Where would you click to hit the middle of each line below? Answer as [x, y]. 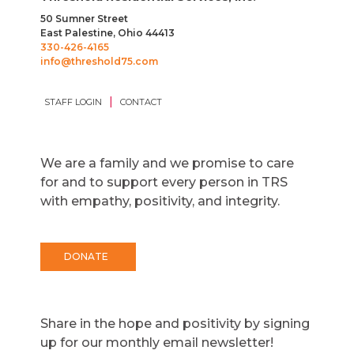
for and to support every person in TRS [164, 183]
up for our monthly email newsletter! [156, 343]
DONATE [86, 257]
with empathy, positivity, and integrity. [160, 201]
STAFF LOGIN [73, 102]
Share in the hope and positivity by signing [175, 324]
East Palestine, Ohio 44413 [107, 33]
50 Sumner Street [84, 19]
